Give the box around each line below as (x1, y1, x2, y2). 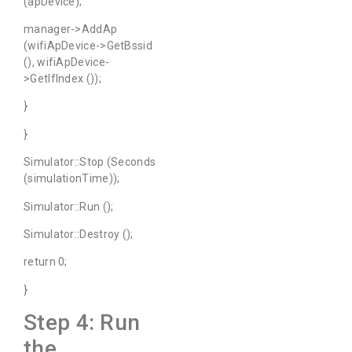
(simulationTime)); (24, 172, 120, 185)
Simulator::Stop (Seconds (24, 156, 156, 169)
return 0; (24, 255, 68, 269)
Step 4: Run (24, 310, 141, 336)
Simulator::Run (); (24, 200, 114, 213)
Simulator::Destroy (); (24, 227, 134, 240)
